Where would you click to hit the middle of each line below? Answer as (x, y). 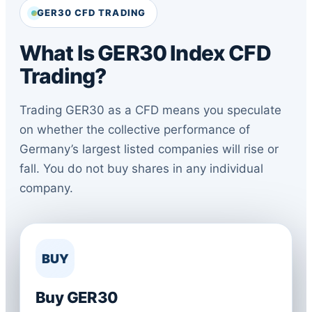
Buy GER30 (77, 297)
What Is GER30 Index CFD (145, 53)
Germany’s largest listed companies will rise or (149, 149)
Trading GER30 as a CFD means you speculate (150, 110)
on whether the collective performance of (135, 130)
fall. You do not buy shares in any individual (141, 169)
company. (46, 188)
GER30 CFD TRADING (91, 13)
